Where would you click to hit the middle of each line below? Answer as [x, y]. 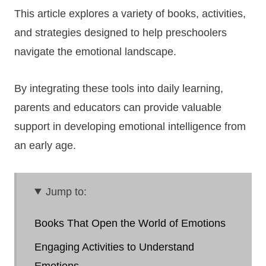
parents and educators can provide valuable [118, 107]
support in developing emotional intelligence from [130, 126]
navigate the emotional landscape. [95, 51]
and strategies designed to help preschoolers [121, 32]
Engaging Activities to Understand [114, 247]
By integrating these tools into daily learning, [119, 88]
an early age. [45, 145]
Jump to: [66, 191]
